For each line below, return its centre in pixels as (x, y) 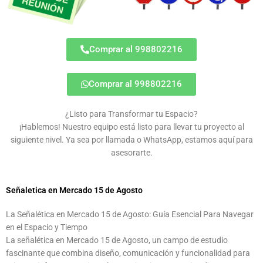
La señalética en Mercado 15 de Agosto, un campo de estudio (117, 240)
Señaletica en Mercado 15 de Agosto (74, 190)
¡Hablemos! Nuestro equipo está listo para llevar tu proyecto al (131, 127)
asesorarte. (131, 152)
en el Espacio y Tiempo (47, 227)
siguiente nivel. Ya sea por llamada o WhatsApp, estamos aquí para (131, 139)
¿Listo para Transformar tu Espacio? (131, 114)
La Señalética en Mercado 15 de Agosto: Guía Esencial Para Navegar (130, 214)
